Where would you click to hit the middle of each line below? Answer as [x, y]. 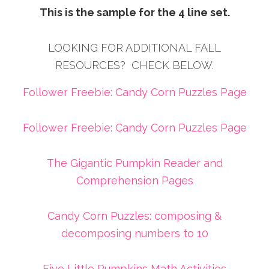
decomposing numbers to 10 [134, 234]
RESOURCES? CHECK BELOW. [134, 65]
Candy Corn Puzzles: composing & [134, 216]
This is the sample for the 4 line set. [134, 13]
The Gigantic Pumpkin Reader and [134, 163]
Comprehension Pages [134, 181]
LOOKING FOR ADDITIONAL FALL [134, 48]
